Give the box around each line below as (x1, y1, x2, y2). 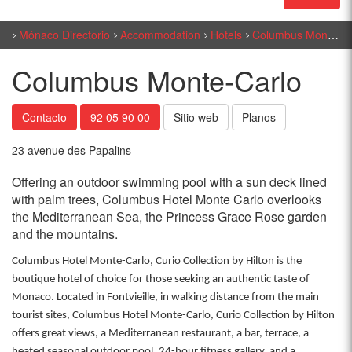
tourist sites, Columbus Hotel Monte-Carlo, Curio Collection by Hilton (12, 310, 335, 321)
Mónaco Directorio (19, 27, 110, 42)
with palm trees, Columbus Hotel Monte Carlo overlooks (12, 190, 321, 208)
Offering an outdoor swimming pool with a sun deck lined (12, 173, 327, 191)
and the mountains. (12, 225, 118, 243)
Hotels (211, 27, 242, 42)
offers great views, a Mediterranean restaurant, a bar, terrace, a (12, 328, 309, 339)
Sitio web (174, 109, 218, 125)
